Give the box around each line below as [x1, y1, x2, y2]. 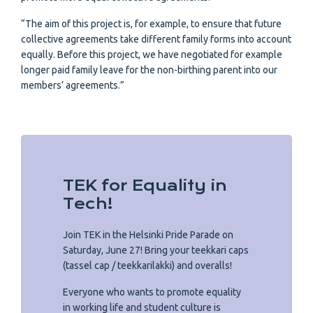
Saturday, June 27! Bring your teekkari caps [63, 245, 249, 256]
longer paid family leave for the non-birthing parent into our [21, 64, 277, 76]
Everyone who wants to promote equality [63, 286, 241, 298]
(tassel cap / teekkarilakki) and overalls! [63, 260, 232, 272]
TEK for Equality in [63, 177, 227, 195]
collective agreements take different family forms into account [21, 34, 291, 45]
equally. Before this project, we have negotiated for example [21, 49, 282, 61]
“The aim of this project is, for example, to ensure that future [21, 18, 282, 30]
